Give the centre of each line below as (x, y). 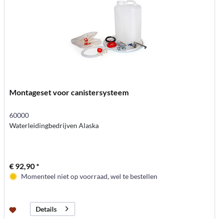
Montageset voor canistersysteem (69, 92)
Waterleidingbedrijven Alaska (54, 125)
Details (46, 209)
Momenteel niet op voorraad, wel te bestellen (89, 176)
